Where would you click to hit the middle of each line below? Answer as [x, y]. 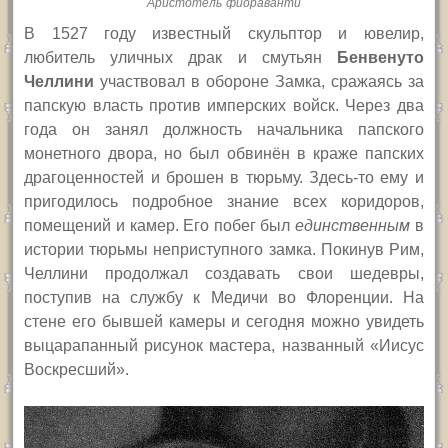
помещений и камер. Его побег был [159, 226]
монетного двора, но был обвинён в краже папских [224, 154]
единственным [352, 226]
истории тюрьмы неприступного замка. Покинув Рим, [224, 250]
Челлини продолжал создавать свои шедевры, [224, 274]
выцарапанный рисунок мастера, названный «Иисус [224, 346]
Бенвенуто [380, 58]
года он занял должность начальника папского [224, 130]
